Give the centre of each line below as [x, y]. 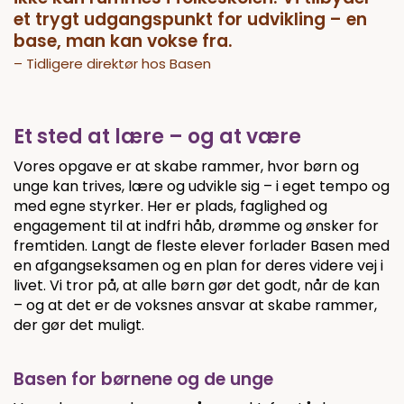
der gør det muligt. [79, 325]
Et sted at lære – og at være [157, 136]
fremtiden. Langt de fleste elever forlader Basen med [202, 245]
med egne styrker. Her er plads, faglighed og [170, 206]
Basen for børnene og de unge [143, 379]
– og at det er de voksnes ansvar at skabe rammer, [195, 305]
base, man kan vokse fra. [123, 41]
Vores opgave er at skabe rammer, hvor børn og [186, 166]
